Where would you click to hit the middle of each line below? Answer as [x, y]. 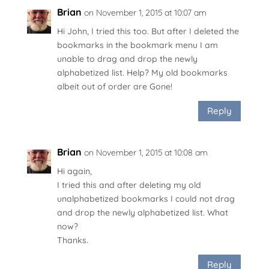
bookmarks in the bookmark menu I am [137, 45]
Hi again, [74, 171]
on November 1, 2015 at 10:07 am [145, 12]
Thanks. [72, 240]
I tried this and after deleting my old [129, 185]
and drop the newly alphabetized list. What [142, 212]
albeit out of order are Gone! [114, 86]
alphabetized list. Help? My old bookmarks [142, 72]
